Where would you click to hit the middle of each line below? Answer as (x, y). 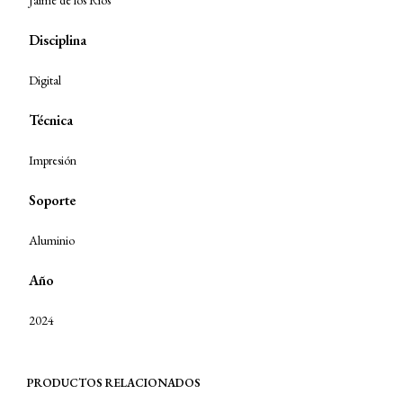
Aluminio (52, 240)
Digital (45, 80)
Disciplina (58, 40)
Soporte (52, 200)
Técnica (51, 120)
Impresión (53, 160)
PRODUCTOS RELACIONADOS (114, 383)
